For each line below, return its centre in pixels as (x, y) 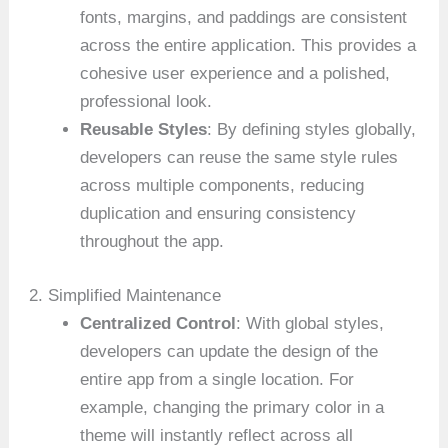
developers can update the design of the (229, 351)
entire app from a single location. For (217, 379)
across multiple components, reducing (222, 186)
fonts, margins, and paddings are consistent (244, 18)
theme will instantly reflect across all (217, 435)
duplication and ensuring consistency (218, 214)
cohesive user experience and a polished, (235, 74)
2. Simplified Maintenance (125, 295)
